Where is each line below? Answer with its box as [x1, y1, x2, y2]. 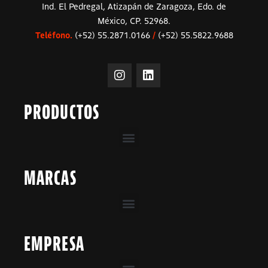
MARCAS [24, 165, 77, 191]
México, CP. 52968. [98, 14, 170, 27]
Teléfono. [35, 29, 75, 41]
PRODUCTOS [24, 99, 99, 126]
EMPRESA [24, 231, 84, 257]
